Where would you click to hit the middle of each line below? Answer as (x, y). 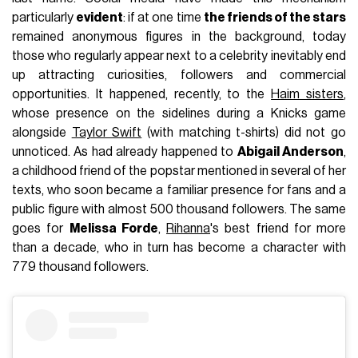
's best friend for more (278, 228)
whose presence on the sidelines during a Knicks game (179, 113)
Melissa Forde (113, 228)
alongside (42, 132)
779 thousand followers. (81, 267)
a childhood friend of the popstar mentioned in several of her (179, 171)
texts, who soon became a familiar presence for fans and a (179, 190)
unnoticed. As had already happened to (125, 151)
